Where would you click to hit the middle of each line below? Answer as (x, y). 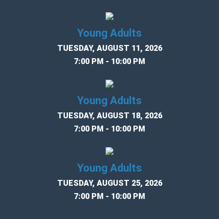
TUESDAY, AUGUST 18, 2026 (109, 116)
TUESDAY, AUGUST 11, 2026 (109, 48)
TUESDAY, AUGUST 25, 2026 (109, 183)
